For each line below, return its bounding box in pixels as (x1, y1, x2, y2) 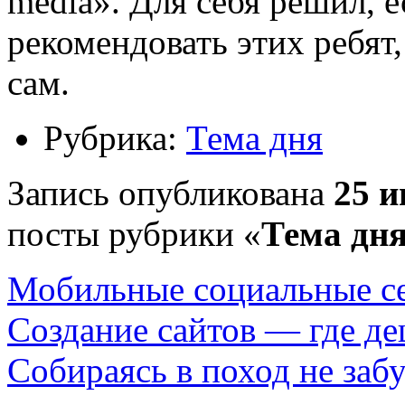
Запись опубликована (7, 173, 334, 212)
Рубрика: (43, 118, 186, 157)
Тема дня (186, 118, 323, 157)
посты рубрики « (7, 213, 261, 253)
